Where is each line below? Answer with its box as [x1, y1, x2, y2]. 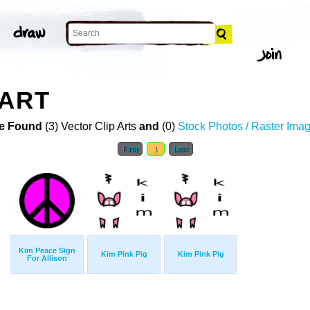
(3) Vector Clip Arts [42, 120, 139, 133]
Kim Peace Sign [19, 246, 75, 255]
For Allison [27, 254, 67, 263]
